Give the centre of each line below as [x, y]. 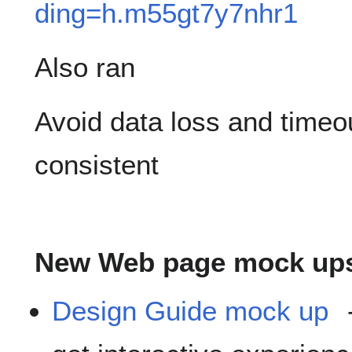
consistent [97, 165]
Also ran [85, 68]
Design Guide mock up [191, 311]
